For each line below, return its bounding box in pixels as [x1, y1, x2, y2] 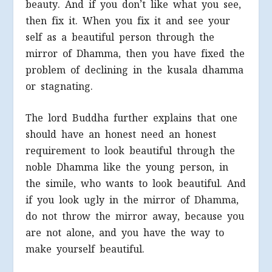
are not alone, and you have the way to [25, 226, 225, 240]
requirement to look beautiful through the [25, 144, 236, 158]
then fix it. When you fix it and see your [25, 14, 231, 27]
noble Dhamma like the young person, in [25, 161, 229, 174]
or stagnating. [25, 80, 93, 93]
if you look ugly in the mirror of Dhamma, [25, 194, 239, 207]
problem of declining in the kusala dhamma [25, 63, 244, 76]
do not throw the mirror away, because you [25, 210, 245, 223]
